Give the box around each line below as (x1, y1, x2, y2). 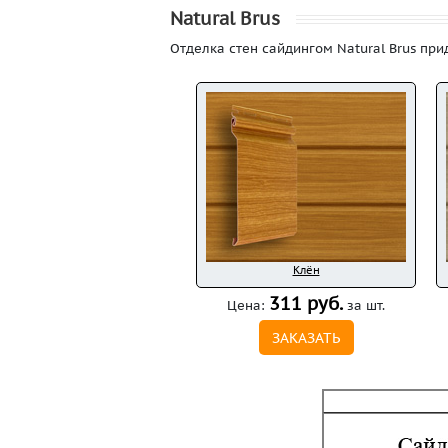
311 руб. (269, 292, 343, 315)
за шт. (343, 297, 385, 314)
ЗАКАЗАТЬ (271, 328, 341, 347)
